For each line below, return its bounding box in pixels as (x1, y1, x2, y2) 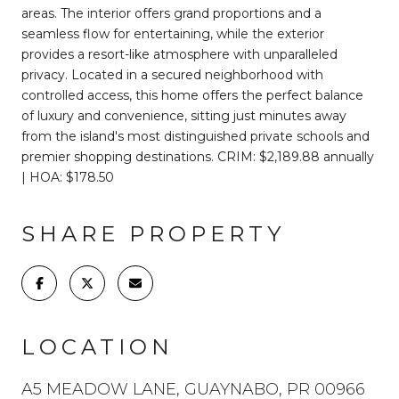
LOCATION (21, 333, 174, 360)
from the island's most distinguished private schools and (21, 127, 370, 144)
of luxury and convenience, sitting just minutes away (21, 107, 346, 124)
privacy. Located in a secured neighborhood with (21, 66, 323, 83)
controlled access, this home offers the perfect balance (21, 86, 363, 103)
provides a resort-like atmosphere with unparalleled (21, 45, 338, 62)
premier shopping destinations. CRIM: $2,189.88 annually (21, 148, 374, 165)
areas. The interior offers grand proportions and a (21, 4, 322, 21)
